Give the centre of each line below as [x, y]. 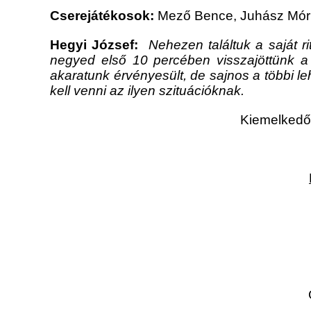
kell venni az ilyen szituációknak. [147, 91]
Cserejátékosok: [102, 16]
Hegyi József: [94, 45]
